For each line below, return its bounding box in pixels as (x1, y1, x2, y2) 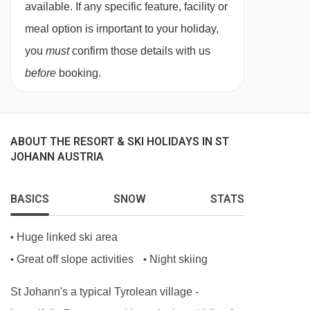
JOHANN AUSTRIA (10, 150, 104, 164)
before (25, 67, 56, 80)
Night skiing (149, 253, 208, 266)
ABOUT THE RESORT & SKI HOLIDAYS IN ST (10, 135, 229, 149)
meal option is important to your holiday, (25, 23, 219, 35)
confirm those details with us (69, 45, 210, 57)
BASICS (10, 192, 49, 206)
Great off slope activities (17, 253, 134, 266)
